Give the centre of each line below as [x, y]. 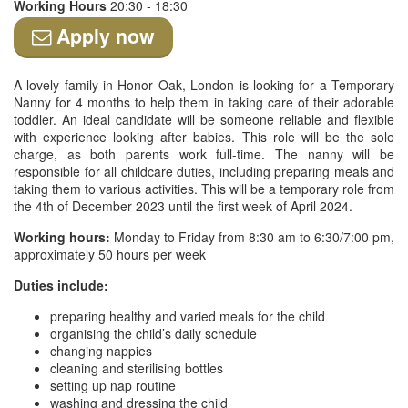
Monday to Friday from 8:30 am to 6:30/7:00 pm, [252, 237]
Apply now [103, 36]
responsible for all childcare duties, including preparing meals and [204, 171]
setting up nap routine [113, 385]
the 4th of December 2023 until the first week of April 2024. [183, 206]
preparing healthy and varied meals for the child [188, 316]
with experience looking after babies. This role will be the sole [204, 137]
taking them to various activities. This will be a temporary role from [204, 189]
